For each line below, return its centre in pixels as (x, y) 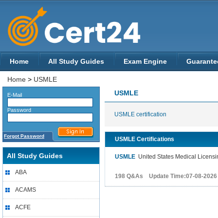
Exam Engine (145, 61)
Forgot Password (24, 136)
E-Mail (12, 95)
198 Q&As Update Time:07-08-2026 (166, 176)
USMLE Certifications (145, 139)
